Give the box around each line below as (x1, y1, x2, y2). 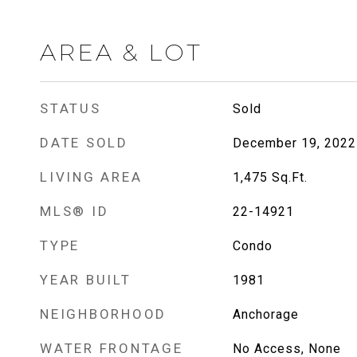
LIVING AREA (40, 169, 143, 185)
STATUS (40, 100, 101, 116)
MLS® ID (40, 203, 109, 219)
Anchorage (232, 307, 299, 322)
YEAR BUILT (40, 272, 131, 288)
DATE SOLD (40, 135, 128, 151)
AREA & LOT (40, 38, 202, 66)
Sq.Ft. (271, 170, 308, 185)
